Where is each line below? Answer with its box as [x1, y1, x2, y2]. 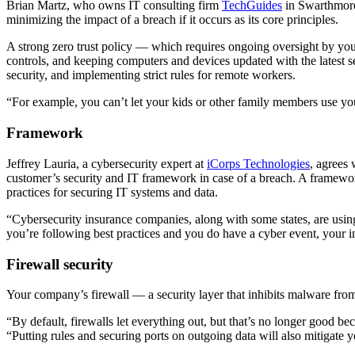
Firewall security [6, 255, 113, 273]
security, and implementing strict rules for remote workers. [6, 68, 296, 82]
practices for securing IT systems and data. [6, 185, 218, 199]
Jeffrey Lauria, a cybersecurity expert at [6, 156, 207, 170]
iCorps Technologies [207, 156, 310, 170]
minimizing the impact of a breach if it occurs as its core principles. [6, 13, 338, 27]
